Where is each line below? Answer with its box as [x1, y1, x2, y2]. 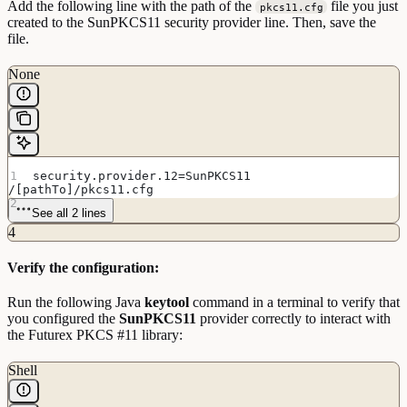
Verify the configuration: [7, 259, 159, 275]
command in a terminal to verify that [189, 293, 400, 310]
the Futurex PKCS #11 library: [7, 326, 183, 342]
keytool [144, 293, 189, 310]
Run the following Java [7, 293, 144, 310]
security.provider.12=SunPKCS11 [33, 168, 252, 183]
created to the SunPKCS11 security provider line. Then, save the [7, 14, 376, 30]
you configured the [7, 310, 119, 326]
